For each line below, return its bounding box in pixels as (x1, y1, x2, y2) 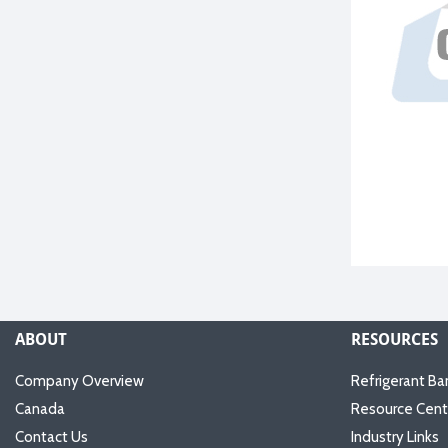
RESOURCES (351, 328, 438, 350)
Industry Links (351, 428, 439, 446)
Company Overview (15, 372, 144, 390)
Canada (15, 400, 65, 418)
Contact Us (15, 428, 88, 446)
